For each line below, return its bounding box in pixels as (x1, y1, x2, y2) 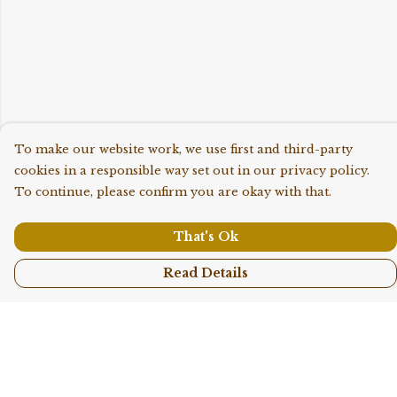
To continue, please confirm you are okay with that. (14, 185, 331, 198)
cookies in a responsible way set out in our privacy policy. (14, 164, 370, 177)
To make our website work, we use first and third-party (14, 143, 353, 156)
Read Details (163, 265, 248, 281)
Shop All (14, 368, 80, 385)
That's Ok (173, 229, 238, 245)
